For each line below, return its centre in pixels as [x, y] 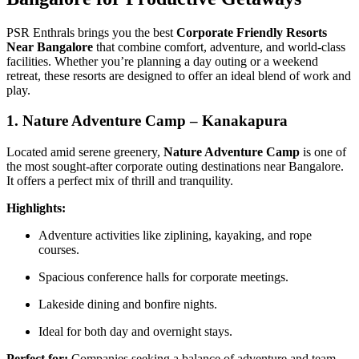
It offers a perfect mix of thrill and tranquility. [120, 180]
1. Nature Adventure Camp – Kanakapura [147, 121]
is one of [323, 151]
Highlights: [36, 208]
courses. [59, 249]
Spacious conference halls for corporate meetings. [163, 276]
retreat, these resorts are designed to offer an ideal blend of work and [179, 75]
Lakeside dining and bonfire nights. [128, 304]
